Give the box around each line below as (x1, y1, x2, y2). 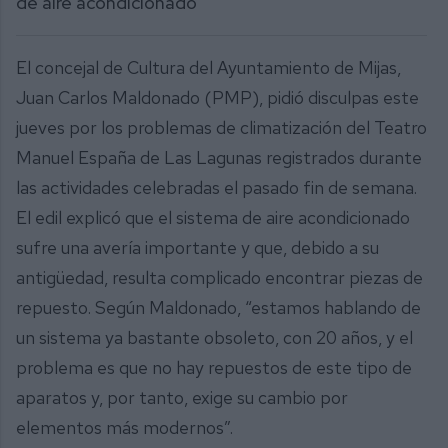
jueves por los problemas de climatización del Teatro (16, 116, 427, 140)
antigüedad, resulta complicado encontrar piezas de (16, 266, 423, 290)
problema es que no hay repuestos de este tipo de (16, 356, 412, 380)
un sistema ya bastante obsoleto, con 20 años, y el (16, 326, 413, 350)
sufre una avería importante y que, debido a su (16, 236, 379, 260)
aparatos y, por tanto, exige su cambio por (16, 386, 348, 410)
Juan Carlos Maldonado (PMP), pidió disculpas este (16, 86, 419, 110)
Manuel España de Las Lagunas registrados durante (16, 146, 422, 170)
